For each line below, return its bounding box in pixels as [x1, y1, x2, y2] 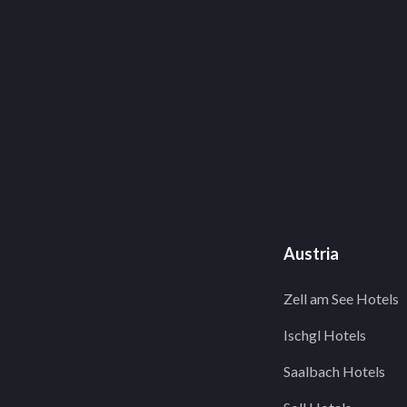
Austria [283, 243, 339, 263]
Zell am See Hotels [283, 290, 399, 307]
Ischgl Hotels [283, 326, 366, 343]
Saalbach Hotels [283, 362, 385, 380]
